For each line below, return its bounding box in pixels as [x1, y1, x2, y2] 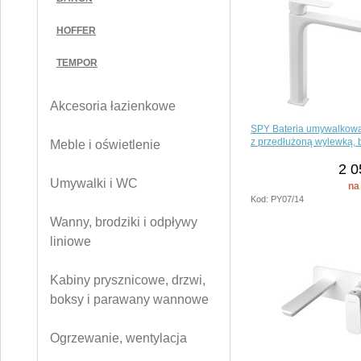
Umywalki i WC [50, 176, 138, 190]
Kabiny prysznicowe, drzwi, [50, 273, 205, 287]
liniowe [50, 234, 91, 248]
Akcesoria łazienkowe [50, 99, 176, 113]
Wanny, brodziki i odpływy [50, 215, 197, 229]
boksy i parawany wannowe [50, 293, 209, 306]
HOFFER [56, 25, 96, 36]
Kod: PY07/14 [251, 193, 304, 204]
